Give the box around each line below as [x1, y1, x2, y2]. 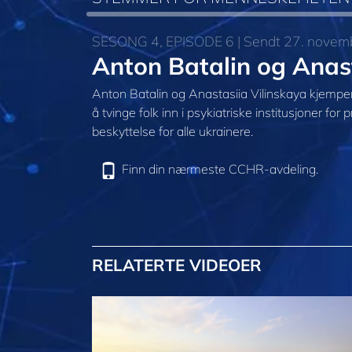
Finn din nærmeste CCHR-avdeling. [122, 160, 319, 177]
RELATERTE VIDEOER [92, 254, 262, 275]
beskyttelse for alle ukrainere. [92, 123, 253, 139]
